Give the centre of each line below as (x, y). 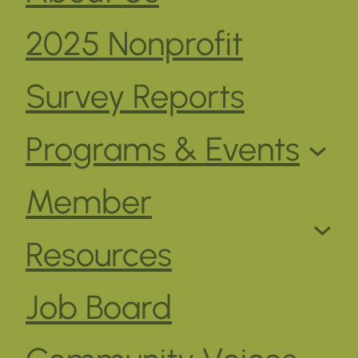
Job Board (99, 307)
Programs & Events (163, 149)
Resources (99, 255)
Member (89, 202)
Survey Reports (135, 96)
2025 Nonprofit (134, 44)
